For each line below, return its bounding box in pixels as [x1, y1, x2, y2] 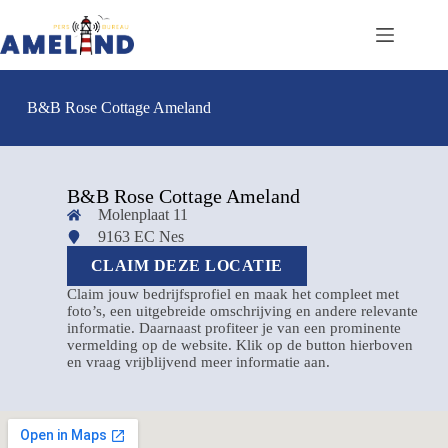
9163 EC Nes [98, 228, 185, 245]
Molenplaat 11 [98, 206, 189, 223]
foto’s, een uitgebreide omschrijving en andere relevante [66, 303, 418, 319]
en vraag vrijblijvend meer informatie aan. [66, 354, 330, 370]
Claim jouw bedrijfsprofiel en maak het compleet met [66, 286, 399, 302]
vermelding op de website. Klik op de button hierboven [66, 337, 413, 353]
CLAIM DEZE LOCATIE [90, 257, 283, 274]
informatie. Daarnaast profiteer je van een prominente [66, 320, 401, 336]
